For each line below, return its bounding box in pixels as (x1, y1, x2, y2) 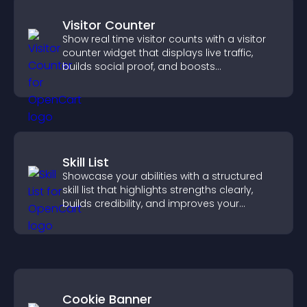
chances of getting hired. (62, 210, 185, 224)
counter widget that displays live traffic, (62, 46, 253, 60)
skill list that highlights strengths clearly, (62, 183, 253, 197)
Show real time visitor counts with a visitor (62, 32, 266, 46)
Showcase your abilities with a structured (62, 169, 262, 183)
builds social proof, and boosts (62, 60, 215, 73)
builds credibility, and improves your (62, 197, 239, 210)
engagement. (62, 73, 130, 87)
